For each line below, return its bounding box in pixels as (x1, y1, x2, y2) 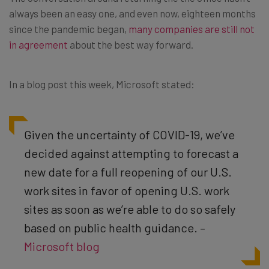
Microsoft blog (24, 238, 100, 253)
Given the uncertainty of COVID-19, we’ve (24, 127, 235, 142)
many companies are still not (128, 22, 255, 35)
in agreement (9, 38, 68, 50)
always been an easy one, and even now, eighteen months (9, 7, 256, 19)
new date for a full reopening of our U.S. (24, 164, 232, 179)
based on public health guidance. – (24, 220, 205, 235)
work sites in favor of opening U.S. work (24, 183, 229, 198)
